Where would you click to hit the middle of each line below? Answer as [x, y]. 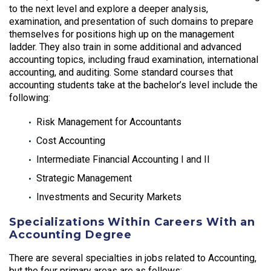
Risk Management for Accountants [109, 122]
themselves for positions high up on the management [122, 34]
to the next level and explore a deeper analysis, [109, 8]
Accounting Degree [71, 234]
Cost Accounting [71, 141]
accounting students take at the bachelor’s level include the [133, 85]
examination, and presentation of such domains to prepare [131, 21]
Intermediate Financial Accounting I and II [123, 160]
